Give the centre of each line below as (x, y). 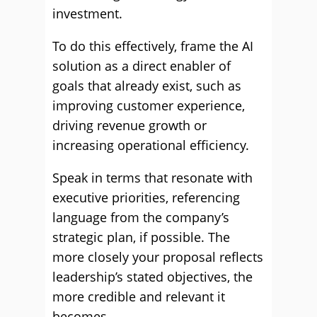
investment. (87, 13)
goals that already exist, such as (147, 86)
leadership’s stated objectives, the (152, 277)
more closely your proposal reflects (158, 257)
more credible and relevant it (139, 296)
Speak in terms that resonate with (152, 178)
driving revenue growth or (129, 125)
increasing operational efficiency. (151, 145)
